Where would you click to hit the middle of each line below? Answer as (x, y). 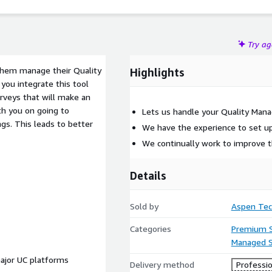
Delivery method (162, 264)
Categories (151, 229)
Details (148, 175)
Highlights (157, 72)
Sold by (144, 206)
